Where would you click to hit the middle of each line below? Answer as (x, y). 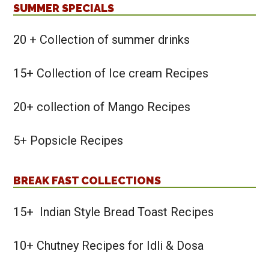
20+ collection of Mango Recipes (102, 107)
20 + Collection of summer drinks (102, 40)
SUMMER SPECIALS (64, 8)
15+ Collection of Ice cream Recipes (111, 74)
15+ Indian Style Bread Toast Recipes (114, 212)
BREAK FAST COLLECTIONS (87, 181)
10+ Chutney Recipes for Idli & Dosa (109, 246)
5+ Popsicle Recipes (68, 141)
